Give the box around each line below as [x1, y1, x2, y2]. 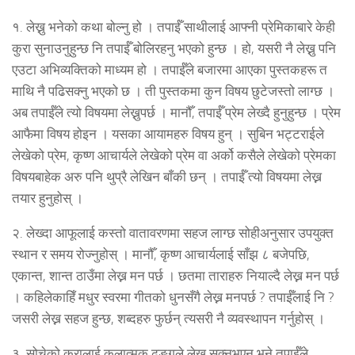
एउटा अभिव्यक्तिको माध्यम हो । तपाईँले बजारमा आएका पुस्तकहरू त [12, 62, 327, 78]
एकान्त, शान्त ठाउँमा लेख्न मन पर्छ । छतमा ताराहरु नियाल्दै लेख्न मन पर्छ [12, 268, 339, 284]
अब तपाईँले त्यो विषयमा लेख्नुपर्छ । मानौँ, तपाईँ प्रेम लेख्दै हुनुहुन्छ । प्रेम [12, 105, 341, 121]
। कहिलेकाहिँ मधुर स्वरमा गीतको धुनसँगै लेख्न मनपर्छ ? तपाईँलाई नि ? [12, 289, 334, 306]
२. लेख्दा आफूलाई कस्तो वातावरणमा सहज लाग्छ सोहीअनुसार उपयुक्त [12, 225, 334, 242]
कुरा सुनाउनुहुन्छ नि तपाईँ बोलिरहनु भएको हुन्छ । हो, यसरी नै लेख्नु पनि [12, 40, 336, 57]
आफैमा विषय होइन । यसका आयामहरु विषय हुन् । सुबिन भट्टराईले [12, 126, 324, 143]
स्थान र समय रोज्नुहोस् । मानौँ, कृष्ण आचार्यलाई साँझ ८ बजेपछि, [12, 246, 310, 263]
